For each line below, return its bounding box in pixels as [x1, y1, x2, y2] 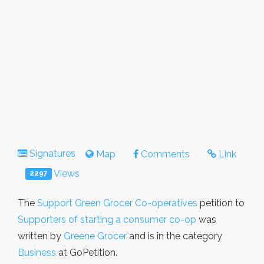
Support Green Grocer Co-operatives [37, 197, 197, 209]
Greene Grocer [64, 230, 127, 242]
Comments [138, 148, 190, 160]
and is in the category [127, 230, 222, 242]
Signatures [27, 147, 78, 159]
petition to [197, 197, 245, 209]
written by [18, 230, 64, 242]
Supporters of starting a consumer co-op [18, 213, 196, 225]
